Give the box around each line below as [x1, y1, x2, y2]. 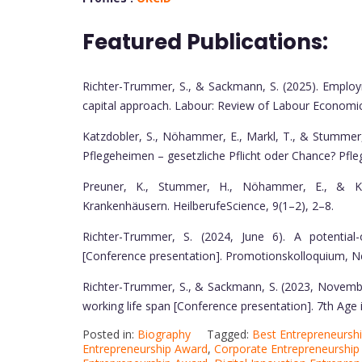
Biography [137, 326, 191, 343]
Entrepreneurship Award [82, 341, 208, 357]
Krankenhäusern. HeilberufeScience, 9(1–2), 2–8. [82, 198, 334, 214]
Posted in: [82, 326, 137, 343]
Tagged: [207, 326, 252, 343]
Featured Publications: [82, 27, 333, 57]
